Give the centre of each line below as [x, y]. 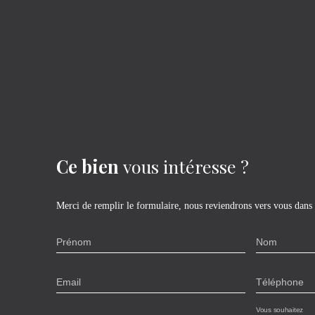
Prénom [74, 242]
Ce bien [88, 167]
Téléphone [279, 282]
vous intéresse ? [186, 167]
